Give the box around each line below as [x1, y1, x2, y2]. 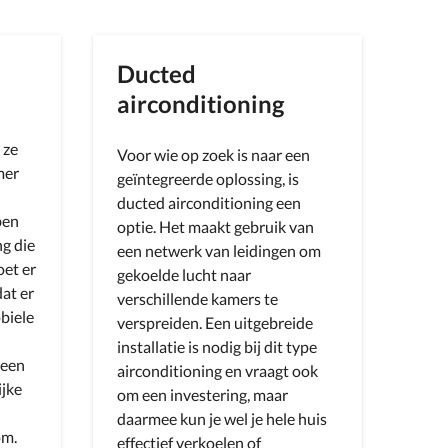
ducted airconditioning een [117, 193, 301, 212]
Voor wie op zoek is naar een [117, 145, 310, 164]
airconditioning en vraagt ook [117, 361, 318, 380]
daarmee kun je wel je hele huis [117, 409, 327, 428]
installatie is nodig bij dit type [117, 337, 317, 356]
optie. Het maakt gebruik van [117, 217, 314, 236]
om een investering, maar [117, 385, 288, 404]
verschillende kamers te [117, 289, 278, 308]
